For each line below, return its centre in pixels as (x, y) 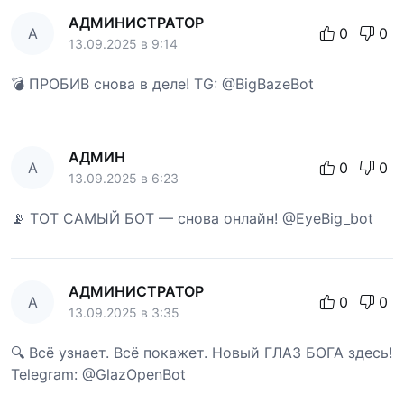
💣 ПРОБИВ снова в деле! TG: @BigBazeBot (162, 83)
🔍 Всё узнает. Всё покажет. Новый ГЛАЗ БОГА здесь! (202, 352)
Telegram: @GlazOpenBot (98, 374)
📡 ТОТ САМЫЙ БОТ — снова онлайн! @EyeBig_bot (192, 218)
